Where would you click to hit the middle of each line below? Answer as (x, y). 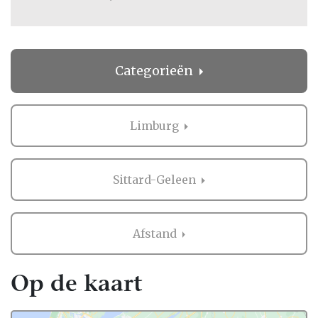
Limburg (156, 126)
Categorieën (156, 71)
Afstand (156, 234)
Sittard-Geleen (156, 180)
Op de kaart (77, 286)
